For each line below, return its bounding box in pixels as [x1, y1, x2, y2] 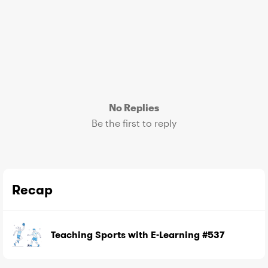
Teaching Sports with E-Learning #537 [51, 229, 225, 241]
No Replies [109, 102, 159, 113]
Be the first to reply [92, 117, 176, 129]
